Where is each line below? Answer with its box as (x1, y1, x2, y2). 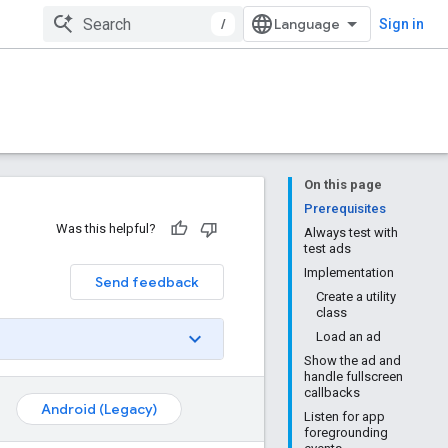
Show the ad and (304, 353, 401, 368)
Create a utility (316, 289, 396, 304)
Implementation (304, 265, 394, 280)
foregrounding (304, 425, 388, 440)
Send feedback (95, 273, 199, 291)
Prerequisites (304, 201, 386, 216)
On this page (304, 177, 382, 192)
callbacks (304, 385, 360, 400)
